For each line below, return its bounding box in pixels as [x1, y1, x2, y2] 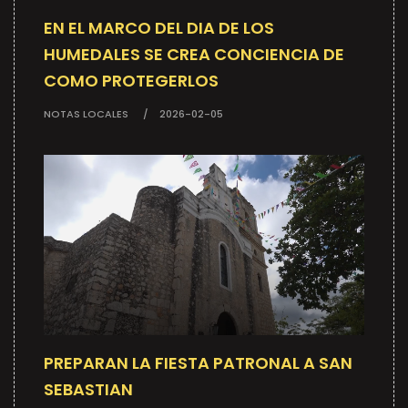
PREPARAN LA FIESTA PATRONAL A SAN [44, 351, 352, 374]
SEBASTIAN [44, 377, 133, 401]
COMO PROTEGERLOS [44, 69, 219, 93]
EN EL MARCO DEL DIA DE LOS [44, 16, 274, 40]
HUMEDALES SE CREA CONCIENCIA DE [44, 43, 344, 66]
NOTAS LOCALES [44, 107, 128, 122]
